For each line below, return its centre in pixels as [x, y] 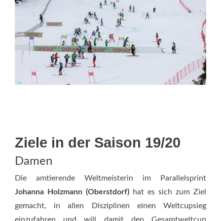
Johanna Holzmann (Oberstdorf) [72, 192]
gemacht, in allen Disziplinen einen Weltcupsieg [110, 205]
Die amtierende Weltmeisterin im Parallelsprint [110, 178]
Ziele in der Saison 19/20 [98, 142]
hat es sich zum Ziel [168, 192]
